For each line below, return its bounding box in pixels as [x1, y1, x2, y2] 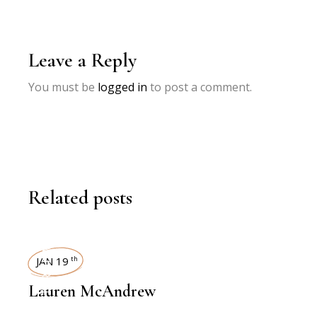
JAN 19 [36, 253, 69, 268]
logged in [98, 79, 148, 95]
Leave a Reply [28, 47, 137, 72]
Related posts [28, 185, 133, 209]
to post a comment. [147, 79, 253, 95]
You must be [28, 79, 98, 95]
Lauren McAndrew [28, 280, 156, 301]
